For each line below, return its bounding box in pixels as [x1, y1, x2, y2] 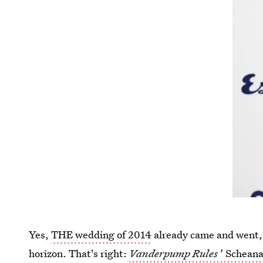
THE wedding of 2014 [51, 228, 152, 241]
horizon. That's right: [29, 247, 130, 260]
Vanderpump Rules [129, 247, 218, 260]
